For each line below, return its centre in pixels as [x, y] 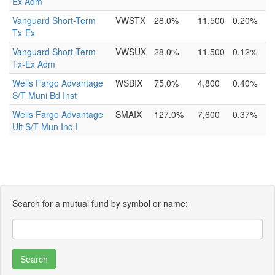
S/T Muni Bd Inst [45, 95]
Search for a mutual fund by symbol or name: [100, 203]
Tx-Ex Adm [34, 64]
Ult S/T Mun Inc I [45, 126]
